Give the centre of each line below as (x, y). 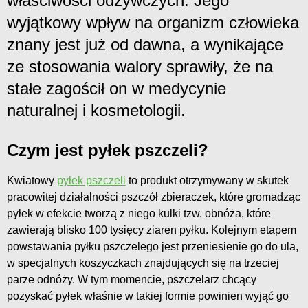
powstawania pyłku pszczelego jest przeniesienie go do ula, (153, 246)
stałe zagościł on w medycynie (117, 88)
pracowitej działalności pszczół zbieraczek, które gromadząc (154, 197)
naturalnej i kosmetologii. (96, 110)
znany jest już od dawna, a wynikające (145, 44)
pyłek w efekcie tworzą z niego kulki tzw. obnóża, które (139, 213)
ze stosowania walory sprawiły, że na (140, 66)
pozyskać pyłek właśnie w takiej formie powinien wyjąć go (148, 296)
